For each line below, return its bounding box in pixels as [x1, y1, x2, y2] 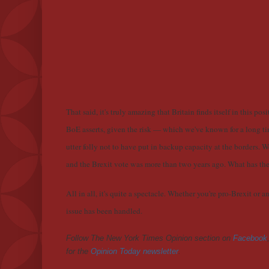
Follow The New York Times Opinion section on [66, 234, 233, 243]
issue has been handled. [66, 205, 142, 217]
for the [66, 247, 91, 256]
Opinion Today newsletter [91, 247, 178, 256]
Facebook [233, 234, 267, 243]
